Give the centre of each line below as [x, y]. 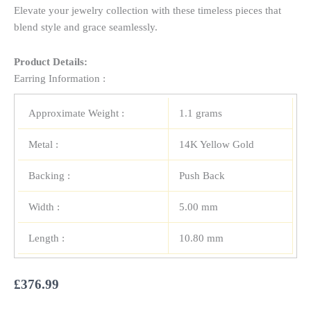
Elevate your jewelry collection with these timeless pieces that [148, 11]
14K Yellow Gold [217, 145]
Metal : [43, 145]
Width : [44, 207]
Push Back [202, 176]
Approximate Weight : [76, 114]
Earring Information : [60, 79]
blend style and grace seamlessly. [86, 27]
